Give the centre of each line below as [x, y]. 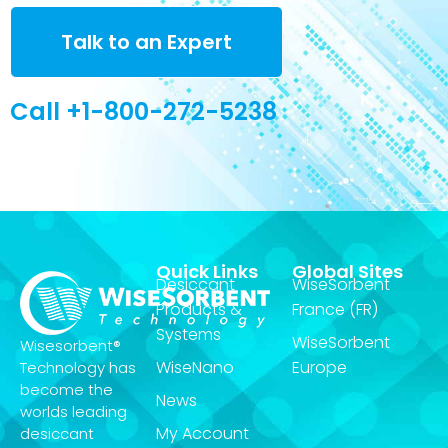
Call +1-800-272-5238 [143, 111]
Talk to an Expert [146, 41]
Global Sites [347, 271]
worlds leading [73, 411]
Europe [319, 367]
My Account [202, 433]
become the [66, 389]
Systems [188, 334]
